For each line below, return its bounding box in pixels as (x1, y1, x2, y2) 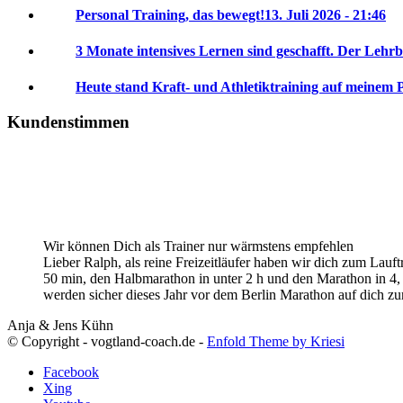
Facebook (43, 364, 99, 381)
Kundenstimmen (7, 112, 130, 131)
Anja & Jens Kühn (7, 318, 113, 334)
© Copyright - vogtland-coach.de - (7, 334, 207, 350)
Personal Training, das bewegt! (76, 6, 264, 22)
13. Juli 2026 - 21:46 (264, 6, 386, 22)
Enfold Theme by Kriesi (207, 334, 345, 350)
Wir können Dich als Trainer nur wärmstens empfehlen (43, 238, 354, 255)
